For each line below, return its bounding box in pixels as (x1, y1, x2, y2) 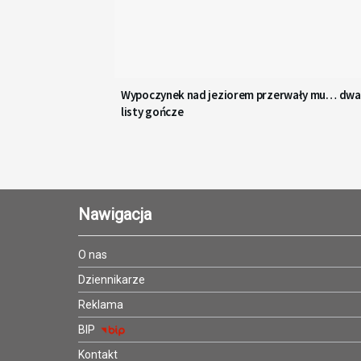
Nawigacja (78, 205, 151, 225)
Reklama (78, 298, 123, 312)
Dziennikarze (78, 273, 145, 287)
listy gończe (121, 104, 184, 120)
